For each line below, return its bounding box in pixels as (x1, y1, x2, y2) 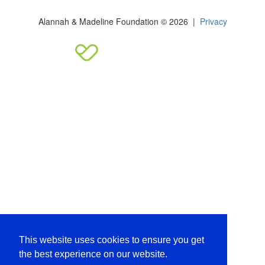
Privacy (199, 15, 227, 28)
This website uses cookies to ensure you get (19, 235, 204, 245)
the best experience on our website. (19, 249, 167, 260)
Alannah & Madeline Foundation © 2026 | (38, 15, 200, 28)
